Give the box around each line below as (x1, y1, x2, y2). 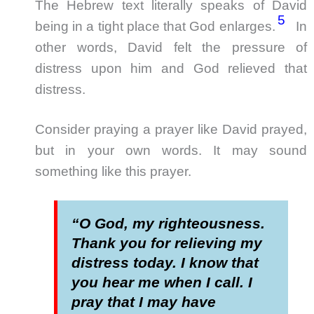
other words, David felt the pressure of (35, 40, 307, 55)
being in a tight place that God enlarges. (35, 19, 279, 34)
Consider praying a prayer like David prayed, (35, 121, 307, 137)
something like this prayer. (35, 163, 191, 179)
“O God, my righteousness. (71, 214, 266, 232)
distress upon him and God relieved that (35, 61, 307, 76)
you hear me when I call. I (71, 273, 253, 291)
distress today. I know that (71, 254, 259, 271)
